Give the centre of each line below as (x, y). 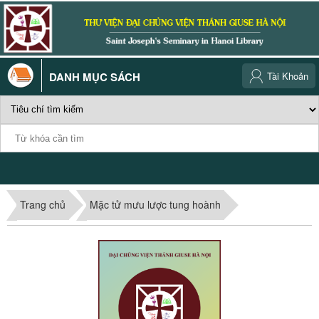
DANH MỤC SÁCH (95, 77)
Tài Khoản (288, 76)
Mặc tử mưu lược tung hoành (155, 205)
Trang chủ (43, 205)
